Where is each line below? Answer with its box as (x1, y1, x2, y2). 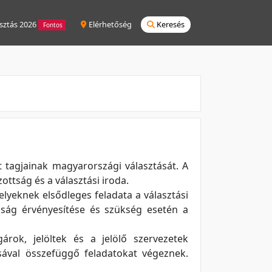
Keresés (155, 18, 185, 30)
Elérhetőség (87, 18, 132, 30)
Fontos (41, 20, 63, 29)
